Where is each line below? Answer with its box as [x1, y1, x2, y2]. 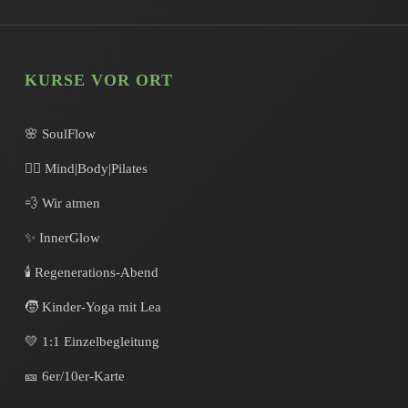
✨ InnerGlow [24, 230, 100, 245]
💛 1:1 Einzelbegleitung [24, 334, 159, 349]
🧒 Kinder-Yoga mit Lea [24, 300, 161, 314]
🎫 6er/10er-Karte [24, 369, 125, 383]
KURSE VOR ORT [24, 71, 173, 89]
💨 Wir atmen [24, 196, 100, 210]
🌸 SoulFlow [24, 127, 96, 141]
